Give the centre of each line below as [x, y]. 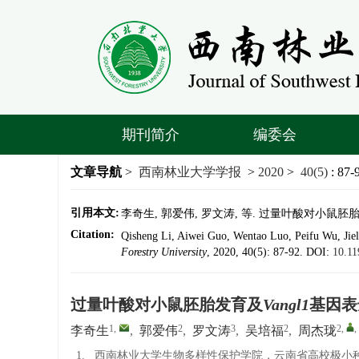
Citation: [93, 234]
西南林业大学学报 [190, 172]
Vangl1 [286, 305]
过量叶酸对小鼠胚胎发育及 [167, 305]
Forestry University [164, 252]
